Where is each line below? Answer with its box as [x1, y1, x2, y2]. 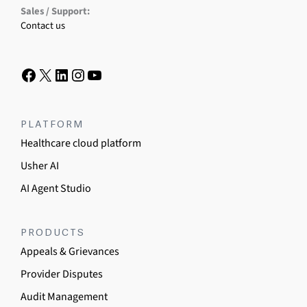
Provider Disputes [21, 267, 103, 282]
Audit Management [21, 289, 108, 304]
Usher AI [21, 158, 59, 173]
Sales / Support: [21, 4, 90, 19]
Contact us [21, 19, 65, 33]
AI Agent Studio [21, 181, 91, 196]
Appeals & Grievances [21, 244, 119, 259]
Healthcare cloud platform [21, 136, 141, 151]
